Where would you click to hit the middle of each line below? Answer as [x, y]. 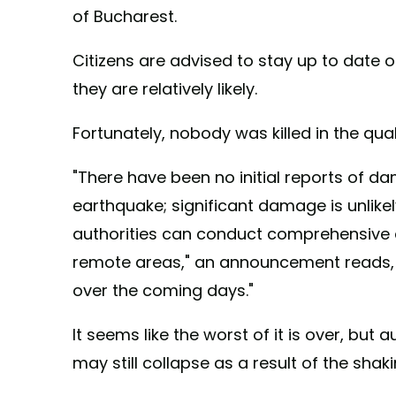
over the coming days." [163, 291]
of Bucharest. [125, 17]
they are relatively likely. [165, 89]
